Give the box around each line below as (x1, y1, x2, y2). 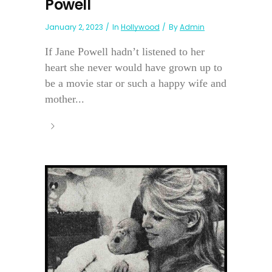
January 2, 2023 (45, 21, 103, 32)
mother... (45, 92, 84, 105)
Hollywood (121, 21, 160, 32)
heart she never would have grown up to (45, 61, 222, 73)
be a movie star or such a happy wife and (45, 76, 226, 89)
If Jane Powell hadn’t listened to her (45, 45, 205, 58)
